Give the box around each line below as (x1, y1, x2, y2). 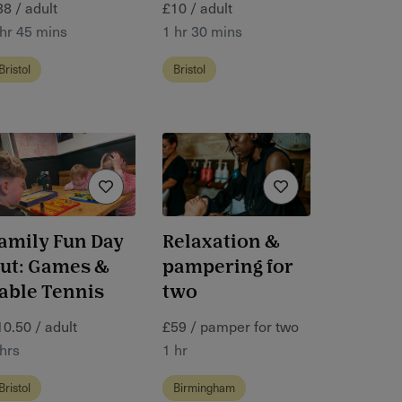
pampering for (162, 258, 293, 276)
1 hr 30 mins (162, 19, 242, 41)
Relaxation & (162, 233, 279, 251)
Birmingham (173, 379, 235, 397)
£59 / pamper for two (162, 315, 299, 337)
